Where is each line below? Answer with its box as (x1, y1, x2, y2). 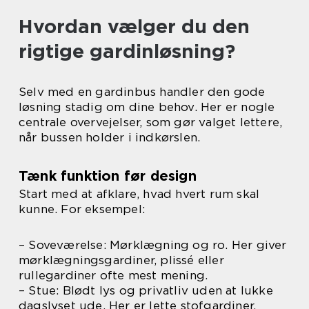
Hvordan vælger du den (19, 14, 250, 39)
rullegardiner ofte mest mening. (19, 268, 208, 283)
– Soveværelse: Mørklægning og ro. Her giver (19, 238, 287, 252)
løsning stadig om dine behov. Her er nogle (19, 100, 275, 114)
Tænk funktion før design (19, 168, 197, 185)
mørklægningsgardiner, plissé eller (19, 253, 224, 268)
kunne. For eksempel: (19, 202, 145, 217)
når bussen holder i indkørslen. (19, 130, 201, 145)
